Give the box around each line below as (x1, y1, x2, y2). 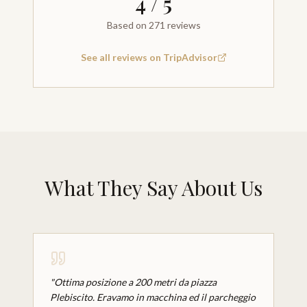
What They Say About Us (45, 174, 262, 201)
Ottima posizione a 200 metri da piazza (54, 276, 217, 288)
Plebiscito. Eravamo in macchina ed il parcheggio (50, 291, 256, 303)
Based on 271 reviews (106, 19, 201, 31)
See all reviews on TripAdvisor (80, 51, 217, 63)
